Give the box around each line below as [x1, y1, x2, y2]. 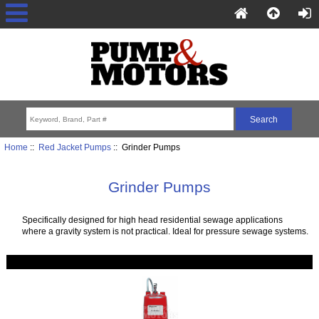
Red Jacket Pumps [38, 142, 111, 152]
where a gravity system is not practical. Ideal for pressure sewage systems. [21, 226, 308, 236]
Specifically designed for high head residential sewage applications [21, 214, 283, 224]
